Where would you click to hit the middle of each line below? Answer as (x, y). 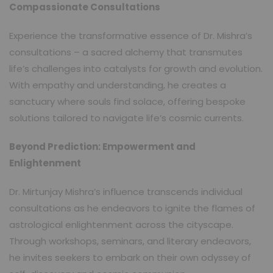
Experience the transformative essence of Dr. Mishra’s (131, 35)
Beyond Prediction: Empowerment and (102, 146)
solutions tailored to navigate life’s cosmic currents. (126, 118)
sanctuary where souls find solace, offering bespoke (127, 101)
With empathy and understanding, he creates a (118, 85)
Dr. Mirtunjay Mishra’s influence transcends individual (126, 191)
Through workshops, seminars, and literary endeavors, (130, 241)
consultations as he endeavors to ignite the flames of (132, 208)
